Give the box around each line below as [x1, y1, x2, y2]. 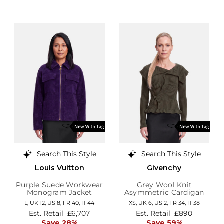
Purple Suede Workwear [16, 180, 103, 189]
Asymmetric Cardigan [124, 187, 204, 197]
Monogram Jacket [26, 187, 92, 197]
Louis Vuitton [34, 163, 84, 172]
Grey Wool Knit [136, 180, 192, 189]
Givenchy [147, 163, 182, 172]
